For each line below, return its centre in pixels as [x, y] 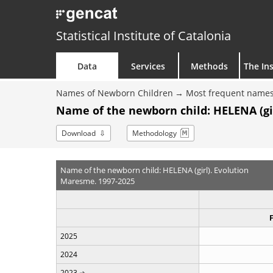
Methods [209, 66]
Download [79, 133]
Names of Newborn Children [115, 93]
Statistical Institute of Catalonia [144, 36]
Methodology [154, 133]
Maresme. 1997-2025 [97, 181]
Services [148, 66]
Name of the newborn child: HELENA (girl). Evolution [154, 170]
